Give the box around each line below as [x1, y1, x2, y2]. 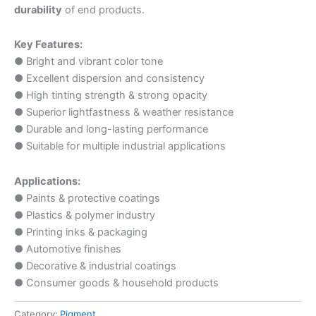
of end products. [62, 3, 145, 16]
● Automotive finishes [14, 242, 121, 255]
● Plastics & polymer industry [14, 208, 155, 221]
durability [14, 3, 62, 16]
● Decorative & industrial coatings [14, 259, 176, 272]
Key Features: [14, 38, 83, 51]
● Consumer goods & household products [14, 276, 219, 289]
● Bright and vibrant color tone [14, 55, 163, 68]
